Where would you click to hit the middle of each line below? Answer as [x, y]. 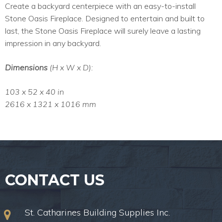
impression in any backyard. [53, 43]
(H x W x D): [71, 68]
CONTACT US [55, 180]
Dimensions [27, 68]
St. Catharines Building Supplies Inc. [97, 213]
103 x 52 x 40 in [34, 92]
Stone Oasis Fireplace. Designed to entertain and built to [105, 19]
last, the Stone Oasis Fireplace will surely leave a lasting [103, 31]
